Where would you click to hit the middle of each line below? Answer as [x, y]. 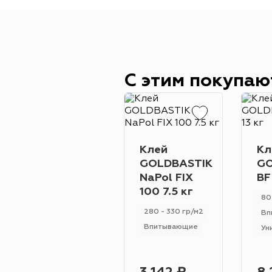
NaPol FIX [166, 178]
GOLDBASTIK [176, 164]
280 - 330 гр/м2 [174, 212]
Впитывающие [171, 227]
